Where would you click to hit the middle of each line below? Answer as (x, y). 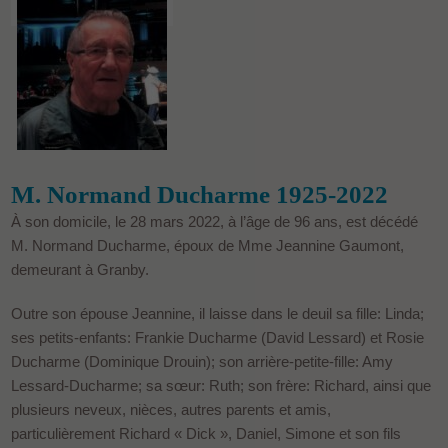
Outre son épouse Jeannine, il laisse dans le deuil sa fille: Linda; (218, 313)
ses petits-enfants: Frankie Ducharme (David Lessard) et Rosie (218, 337)
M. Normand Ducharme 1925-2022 (200, 194)
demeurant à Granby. (80, 269)
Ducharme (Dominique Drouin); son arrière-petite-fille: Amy (202, 361)
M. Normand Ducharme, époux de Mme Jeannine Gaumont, (208, 245)
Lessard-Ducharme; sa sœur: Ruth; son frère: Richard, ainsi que (221, 385)
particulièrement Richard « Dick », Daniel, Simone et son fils (206, 433)
